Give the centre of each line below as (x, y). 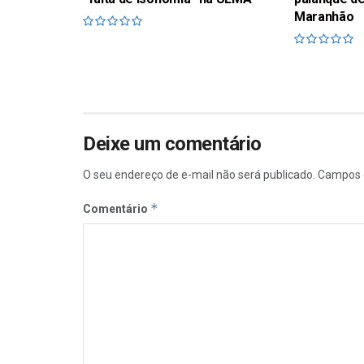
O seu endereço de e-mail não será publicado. (199, 174)
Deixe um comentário (172, 143)
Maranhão (324, 16)
